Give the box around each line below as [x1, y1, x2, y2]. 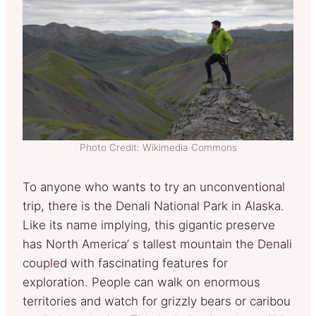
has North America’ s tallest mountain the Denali [23, 236, 292, 251]
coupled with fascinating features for [23, 255, 228, 270]
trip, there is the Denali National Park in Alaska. [23, 198, 284, 213]
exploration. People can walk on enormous [23, 274, 260, 289]
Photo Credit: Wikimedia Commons [79, 141, 237, 153]
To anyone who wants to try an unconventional [23, 179, 285, 194]
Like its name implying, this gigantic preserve [23, 217, 275, 232]
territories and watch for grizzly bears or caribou [23, 293, 291, 308]
